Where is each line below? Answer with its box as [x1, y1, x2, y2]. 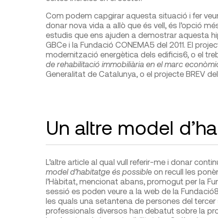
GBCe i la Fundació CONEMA [45, 39, 149, 49]
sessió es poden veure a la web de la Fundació [45, 185, 214, 196]
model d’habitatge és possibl [45, 166, 147, 176]
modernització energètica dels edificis [45, 49, 183, 59]
